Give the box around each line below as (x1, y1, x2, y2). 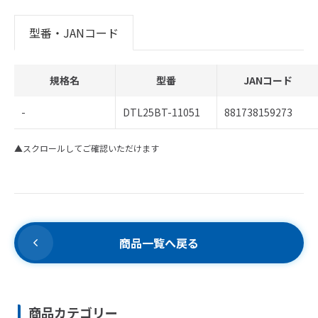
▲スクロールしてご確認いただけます (14, 142, 159, 154)
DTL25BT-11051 (123, 105, 200, 119)
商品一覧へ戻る (119, 234, 199, 251)
